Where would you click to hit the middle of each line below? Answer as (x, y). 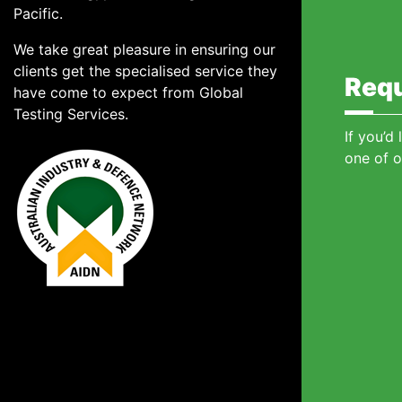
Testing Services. (71, 114)
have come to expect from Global (128, 92)
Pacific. (40, 13)
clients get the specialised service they (145, 71)
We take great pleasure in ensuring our (144, 49)
